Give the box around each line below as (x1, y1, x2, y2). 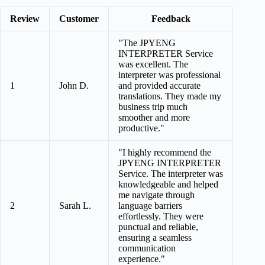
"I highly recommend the (118, 147, 211, 157)
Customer (59, 13, 99, 24)
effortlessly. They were (118, 211, 203, 221)
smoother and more (118, 112, 190, 122)
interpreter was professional (118, 69, 221, 80)
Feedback (151, 13, 190, 24)
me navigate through (118, 189, 195, 200)
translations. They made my (118, 91, 221, 101)
